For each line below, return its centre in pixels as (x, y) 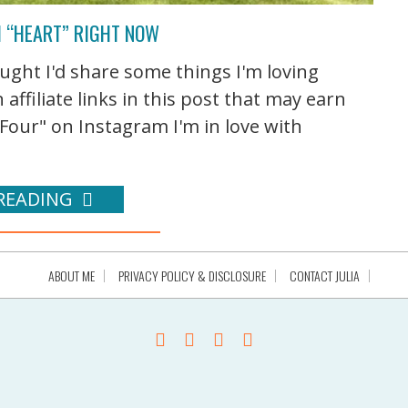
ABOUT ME (71, 276)
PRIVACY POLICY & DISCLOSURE (192, 276)
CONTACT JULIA (324, 276)
